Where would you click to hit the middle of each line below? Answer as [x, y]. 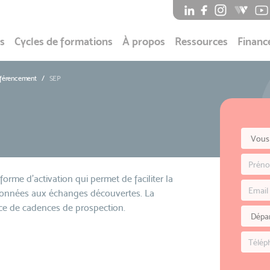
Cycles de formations [64, 41]
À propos [144, 41]
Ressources [201, 41]
